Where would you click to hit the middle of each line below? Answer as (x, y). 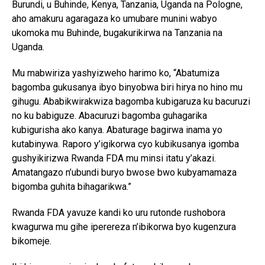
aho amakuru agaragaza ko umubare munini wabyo (114, 18)
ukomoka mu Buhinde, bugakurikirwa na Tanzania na (117, 33)
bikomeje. (32, 241)
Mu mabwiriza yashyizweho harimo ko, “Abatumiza (116, 73)
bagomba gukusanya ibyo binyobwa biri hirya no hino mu (127, 87)
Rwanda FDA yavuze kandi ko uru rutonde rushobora (119, 212)
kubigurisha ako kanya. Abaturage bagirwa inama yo (117, 130)
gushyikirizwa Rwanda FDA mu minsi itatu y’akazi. (114, 158)
